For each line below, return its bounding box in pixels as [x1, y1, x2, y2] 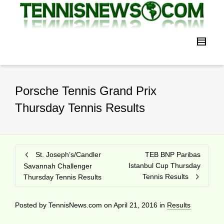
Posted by [15, 200, 48, 209]
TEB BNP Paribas [145, 150, 200, 158]
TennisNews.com [48, 200, 102, 209]
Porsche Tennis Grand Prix [15, 83, 156, 97]
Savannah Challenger [23, 161, 92, 170]
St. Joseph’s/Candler [35, 150, 101, 158]
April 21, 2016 [113, 200, 157, 209]
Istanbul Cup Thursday [128, 161, 200, 169]
